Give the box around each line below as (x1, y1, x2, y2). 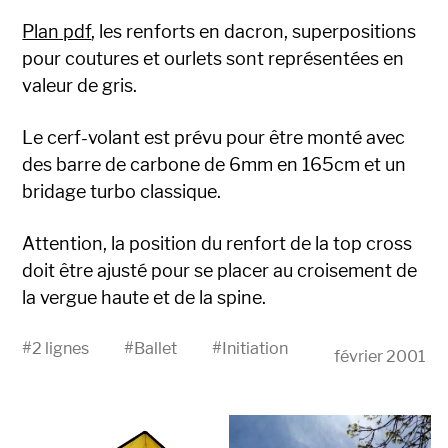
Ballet (134, 337, 178, 358)
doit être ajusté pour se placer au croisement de (22, 259, 418, 281)
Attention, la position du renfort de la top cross (22, 232, 413, 254)
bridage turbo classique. (22, 180, 222, 202)
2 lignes (32, 337, 90, 358)
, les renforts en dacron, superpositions (91, 20, 417, 42)
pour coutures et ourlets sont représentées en (22, 47, 405, 69)
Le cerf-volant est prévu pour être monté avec (22, 126, 406, 148)
